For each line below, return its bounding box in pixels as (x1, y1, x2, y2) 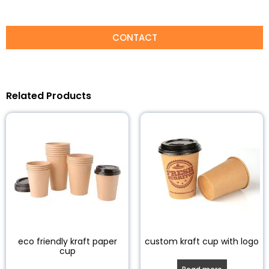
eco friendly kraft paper (17, 235, 117, 247)
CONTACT (112, 31, 157, 44)
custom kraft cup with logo (145, 235, 259, 247)
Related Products (6, 88, 91, 103)
